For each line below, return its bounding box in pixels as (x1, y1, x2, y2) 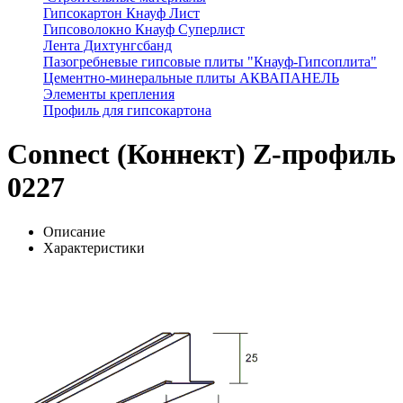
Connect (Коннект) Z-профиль (7, 138, 396, 171)
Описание (43, 223, 105, 239)
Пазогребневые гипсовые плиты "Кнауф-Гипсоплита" (43, 54, 377, 69)
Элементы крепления (43, 86, 175, 102)
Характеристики (43, 239, 145, 255)
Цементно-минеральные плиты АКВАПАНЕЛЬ (43, 70, 339, 85)
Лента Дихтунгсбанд (43, 38, 172, 53)
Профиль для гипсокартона (43, 103, 211, 118)
